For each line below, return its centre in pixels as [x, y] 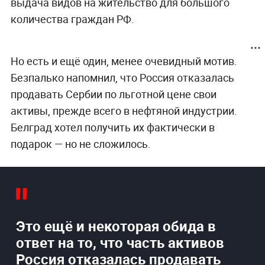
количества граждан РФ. [72, 19]
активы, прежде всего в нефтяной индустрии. [124, 111]
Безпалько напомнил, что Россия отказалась [122, 78]
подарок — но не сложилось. [80, 144]
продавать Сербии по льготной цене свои [113, 94]
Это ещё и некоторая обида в [116, 226]
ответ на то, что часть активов [120, 243]
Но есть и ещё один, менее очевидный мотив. [124, 61]
